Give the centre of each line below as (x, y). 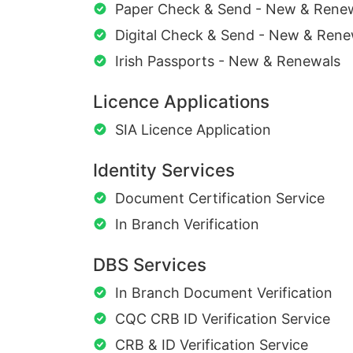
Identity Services (164, 170)
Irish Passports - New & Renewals (228, 61)
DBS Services (150, 265)
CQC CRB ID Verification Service (223, 319)
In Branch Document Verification (224, 293)
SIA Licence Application (193, 130)
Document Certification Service (220, 199)
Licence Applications (181, 102)
